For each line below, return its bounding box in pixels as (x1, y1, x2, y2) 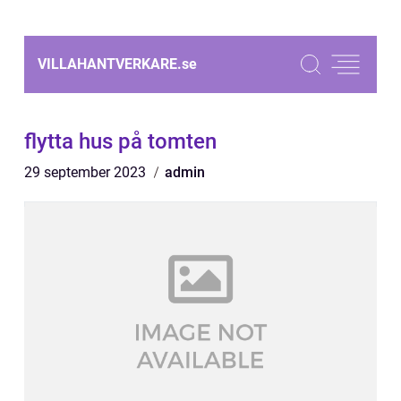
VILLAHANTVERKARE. (38, 55, 182, 73)
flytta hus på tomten (24, 129, 217, 154)
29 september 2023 (24, 164, 149, 181)
